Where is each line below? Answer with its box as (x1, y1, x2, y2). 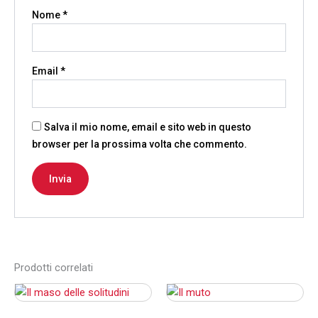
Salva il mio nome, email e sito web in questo (44, 121, 252, 133)
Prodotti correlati (14, 261, 93, 274)
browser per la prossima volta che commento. (32, 138, 248, 150)
